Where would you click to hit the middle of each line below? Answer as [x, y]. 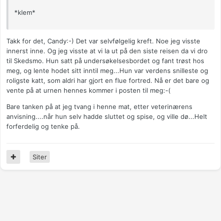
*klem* [25, 12]
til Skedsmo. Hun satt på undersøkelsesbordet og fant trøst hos [105, 60]
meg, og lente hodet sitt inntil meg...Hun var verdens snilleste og [107, 70]
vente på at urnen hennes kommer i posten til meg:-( [89, 90]
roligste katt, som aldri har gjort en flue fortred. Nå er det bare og [108, 80]
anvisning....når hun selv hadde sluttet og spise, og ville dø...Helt [107, 116]
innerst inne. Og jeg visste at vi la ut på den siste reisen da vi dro [107, 51]
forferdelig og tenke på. [43, 126]
